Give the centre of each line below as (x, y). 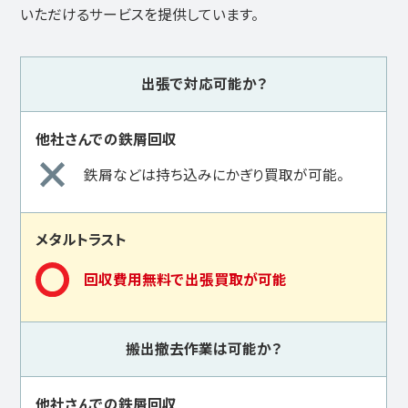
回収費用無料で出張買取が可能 (185, 280)
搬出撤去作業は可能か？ (204, 349)
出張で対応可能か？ (204, 84)
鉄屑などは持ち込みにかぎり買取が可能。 (214, 174)
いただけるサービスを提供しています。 (140, 15)
